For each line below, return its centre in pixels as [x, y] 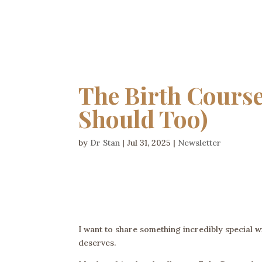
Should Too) [143, 119]
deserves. [97, 243]
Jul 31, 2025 [149, 143]
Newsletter [200, 143]
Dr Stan [105, 143]
